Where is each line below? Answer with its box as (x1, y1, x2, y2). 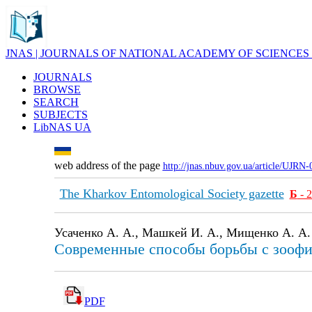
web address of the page (54, 159, 163, 171)
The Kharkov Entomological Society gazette (59, 187, 284, 201)
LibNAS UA (33, 121, 91, 133)
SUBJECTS (33, 109, 88, 120)
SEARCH (33, 96, 79, 108)
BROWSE (33, 84, 81, 95)
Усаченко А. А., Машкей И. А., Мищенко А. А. (54, 226, 311, 240)
